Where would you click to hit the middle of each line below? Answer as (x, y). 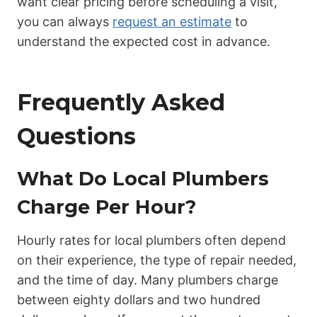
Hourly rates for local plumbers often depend (151, 241)
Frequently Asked (121, 102)
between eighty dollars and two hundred (139, 300)
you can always (65, 21)
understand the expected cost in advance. (144, 41)
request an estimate (172, 21)
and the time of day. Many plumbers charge (148, 280)
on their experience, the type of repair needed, (157, 260)
